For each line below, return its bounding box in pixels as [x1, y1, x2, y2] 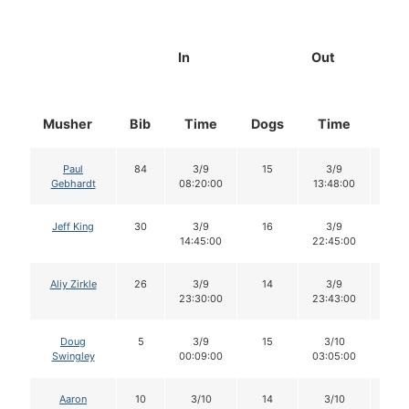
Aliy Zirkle [49, 278, 97, 291]
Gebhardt [50, 177, 96, 191]
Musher [43, 116, 92, 132]
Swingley [51, 350, 95, 363]
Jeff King [52, 220, 94, 234]
